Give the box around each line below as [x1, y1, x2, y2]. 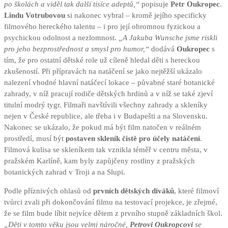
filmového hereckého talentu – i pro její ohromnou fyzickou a [4, 22, 201, 31]
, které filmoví [174, 187, 219, 195]
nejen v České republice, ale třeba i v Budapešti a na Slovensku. [4, 112, 208, 121]
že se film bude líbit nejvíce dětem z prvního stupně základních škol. [4, 209, 222, 218]
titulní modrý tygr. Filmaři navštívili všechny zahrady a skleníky [4, 101, 208, 109]
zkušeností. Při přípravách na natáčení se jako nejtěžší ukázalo [4, 67, 202, 76]
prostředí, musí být [4, 134, 66, 143]
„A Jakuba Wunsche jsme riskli [119, 34, 217, 42]
